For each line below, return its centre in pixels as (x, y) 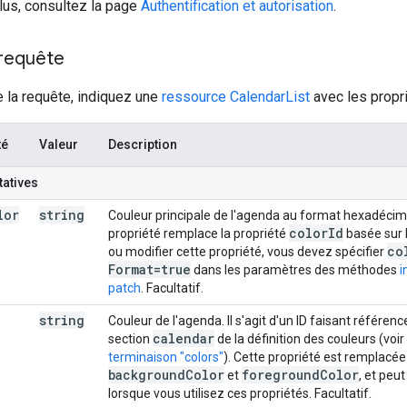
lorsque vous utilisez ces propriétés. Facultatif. (240, 393)
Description (143, 144)
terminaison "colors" (166, 357)
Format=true (149, 269)
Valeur (59, 144)
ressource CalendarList (236, 96)
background (147, 374)
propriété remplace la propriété (199, 233)
